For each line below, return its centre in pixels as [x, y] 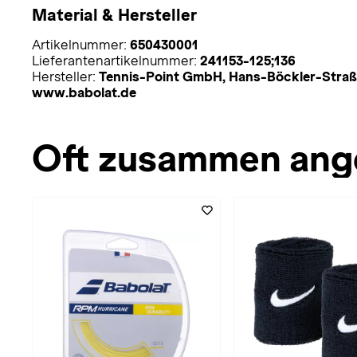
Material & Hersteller [114, 14]
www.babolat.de [84, 92]
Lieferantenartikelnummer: [116, 61]
